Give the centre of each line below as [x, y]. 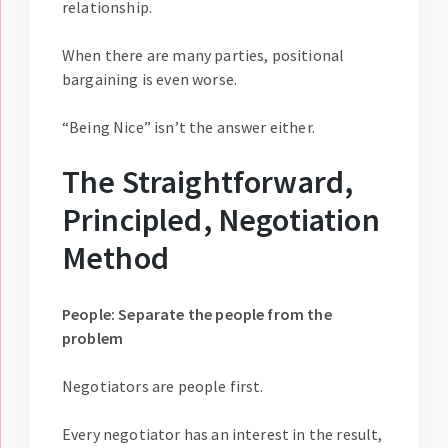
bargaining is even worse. [150, 79]
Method [115, 258]
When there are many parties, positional [203, 55]
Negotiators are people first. [163, 386]
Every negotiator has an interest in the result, [222, 434]
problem [93, 338]
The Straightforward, [208, 182]
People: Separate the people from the [197, 314]
